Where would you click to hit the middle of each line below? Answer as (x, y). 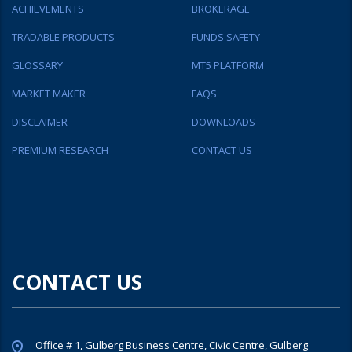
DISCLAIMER (40, 121)
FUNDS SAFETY (226, 37)
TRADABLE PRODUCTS (63, 37)
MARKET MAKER (49, 93)
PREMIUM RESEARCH (60, 150)
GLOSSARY (37, 65)
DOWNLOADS (224, 121)
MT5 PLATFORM (228, 65)
